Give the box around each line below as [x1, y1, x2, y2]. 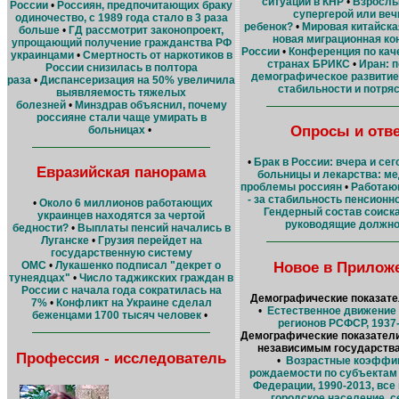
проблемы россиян [240, 181, 342, 194]
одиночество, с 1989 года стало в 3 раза [14, 11, 228, 24]
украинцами [10, 48, 74, 61]
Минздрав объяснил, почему [74, 98, 227, 111]
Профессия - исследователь [16, 348, 226, 367]
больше [19, 23, 60, 37]
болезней [15, 98, 66, 111]
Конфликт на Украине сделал [55, 297, 212, 310]
